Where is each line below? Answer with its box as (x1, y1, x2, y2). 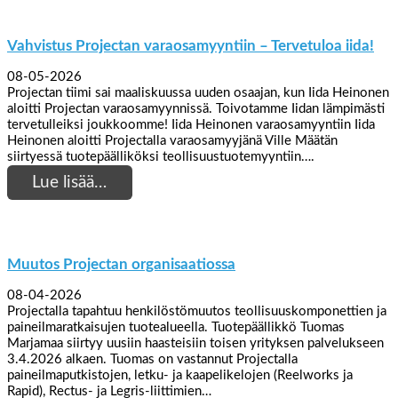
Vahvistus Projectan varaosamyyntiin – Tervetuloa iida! (7, 38, 374, 54)
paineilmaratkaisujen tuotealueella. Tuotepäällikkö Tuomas (7, 321, 345, 335)
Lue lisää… (32, 173, 107, 191)
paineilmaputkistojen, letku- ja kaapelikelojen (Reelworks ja (7, 369, 353, 383)
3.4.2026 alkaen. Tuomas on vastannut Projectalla (7, 353, 298, 367)
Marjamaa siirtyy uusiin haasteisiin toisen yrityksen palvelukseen (7, 337, 384, 351)
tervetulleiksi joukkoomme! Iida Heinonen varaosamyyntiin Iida (7, 118, 375, 132)
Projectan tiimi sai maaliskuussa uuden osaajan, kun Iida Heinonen (7, 86, 389, 100)
